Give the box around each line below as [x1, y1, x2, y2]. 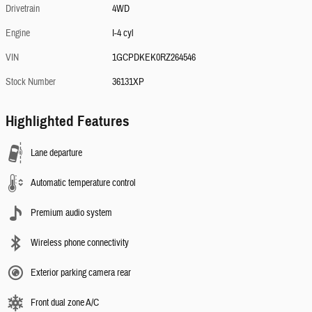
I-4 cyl [112, 27, 134, 40]
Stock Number [6, 76, 56, 88]
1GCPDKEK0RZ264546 [112, 52, 196, 64]
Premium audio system [31, 207, 112, 219]
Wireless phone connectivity [31, 237, 129, 249]
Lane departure [31, 147, 82, 159]
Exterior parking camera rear [31, 267, 131, 279]
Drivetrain [6, 3, 40, 15]
